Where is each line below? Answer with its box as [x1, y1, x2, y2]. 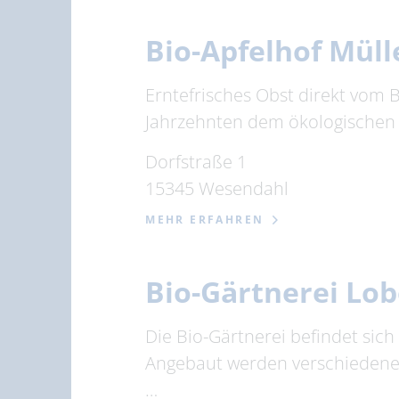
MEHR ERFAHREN [145, 212, 265, 227]
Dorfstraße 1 [145, 150, 248, 174]
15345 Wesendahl [145, 176, 289, 200]
